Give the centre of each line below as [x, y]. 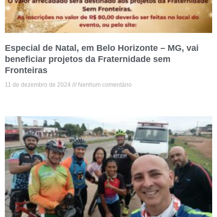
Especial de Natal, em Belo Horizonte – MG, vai [102, 48]
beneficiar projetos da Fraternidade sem [88, 59]
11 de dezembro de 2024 [39, 85]
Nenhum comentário [104, 85]
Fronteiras [26, 70]
